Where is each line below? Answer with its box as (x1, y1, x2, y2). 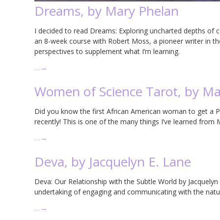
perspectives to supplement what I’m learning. (34, 47, 180, 56)
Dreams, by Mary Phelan (34, 2, 179, 20)
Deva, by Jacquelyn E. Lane (34, 153, 191, 171)
